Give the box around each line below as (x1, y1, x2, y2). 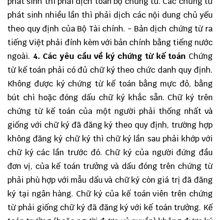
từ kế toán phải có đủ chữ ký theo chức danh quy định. (7, 65, 213, 75)
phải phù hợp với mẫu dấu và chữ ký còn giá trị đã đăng (7, 175, 213, 185)
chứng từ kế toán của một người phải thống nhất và (7, 106, 213, 116)
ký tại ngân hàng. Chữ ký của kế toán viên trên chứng (7, 189, 213, 199)
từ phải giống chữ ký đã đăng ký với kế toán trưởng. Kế (7, 202, 213, 213)
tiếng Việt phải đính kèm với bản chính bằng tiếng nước (7, 37, 213, 48)
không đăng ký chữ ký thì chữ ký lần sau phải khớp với (7, 134, 213, 144)
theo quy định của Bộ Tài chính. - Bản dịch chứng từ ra (7, 24, 213, 34)
